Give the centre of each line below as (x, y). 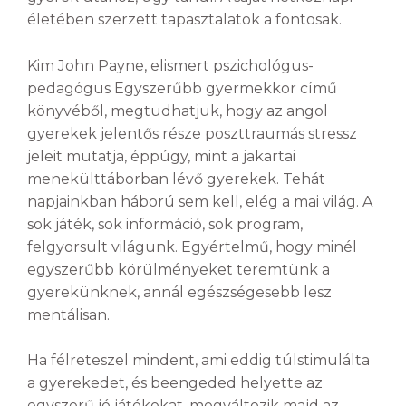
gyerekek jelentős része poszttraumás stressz (192, 133)
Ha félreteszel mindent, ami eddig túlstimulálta (198, 361)
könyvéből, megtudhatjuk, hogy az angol (178, 111)
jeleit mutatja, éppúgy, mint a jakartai (161, 156)
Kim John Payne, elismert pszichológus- (170, 65)
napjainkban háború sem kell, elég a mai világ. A (200, 201)
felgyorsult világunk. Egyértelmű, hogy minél (192, 246)
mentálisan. (68, 314)
